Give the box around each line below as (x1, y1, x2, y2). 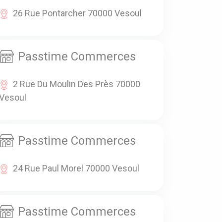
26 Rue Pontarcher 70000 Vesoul (13, 8, 142, 19)
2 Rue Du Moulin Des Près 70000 (13, 79, 140, 90)
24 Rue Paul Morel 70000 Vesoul (13, 163, 139, 174)
